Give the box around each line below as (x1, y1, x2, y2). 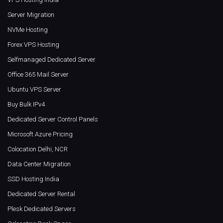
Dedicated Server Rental (7, 190, 75, 198)
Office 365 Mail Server (7, 71, 69, 78)
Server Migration (7, 11, 54, 18)
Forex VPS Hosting (7, 41, 59, 48)
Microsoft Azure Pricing (7, 130, 73, 138)
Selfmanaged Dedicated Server (7, 56, 96, 63)
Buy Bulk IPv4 (7, 101, 45, 108)
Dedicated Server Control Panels (7, 115, 98, 123)
